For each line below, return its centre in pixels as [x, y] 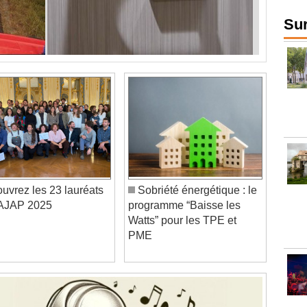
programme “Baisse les [185, 190]
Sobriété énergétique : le [196, 175]
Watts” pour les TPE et [183, 205]
